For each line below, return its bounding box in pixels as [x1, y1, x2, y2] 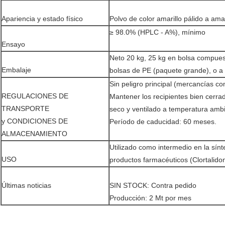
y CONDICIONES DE [2, 117, 68, 126]
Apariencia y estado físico [2, 15, 83, 23]
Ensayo [2, 40, 25, 49]
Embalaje [2, 66, 31, 74]
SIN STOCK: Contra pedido [109, 181, 196, 190]
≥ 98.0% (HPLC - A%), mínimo [109, 28, 205, 37]
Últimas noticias [2, 181, 51, 190]
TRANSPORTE [2, 104, 49, 113]
